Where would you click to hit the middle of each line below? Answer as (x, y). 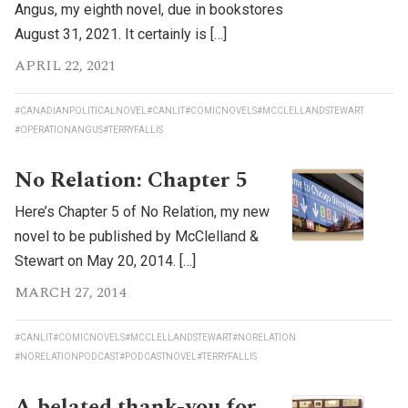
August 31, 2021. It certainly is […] (121, 34)
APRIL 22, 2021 (65, 65)
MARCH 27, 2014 (70, 292)
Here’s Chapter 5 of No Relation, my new (142, 211)
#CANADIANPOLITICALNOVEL (81, 110)
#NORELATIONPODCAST (67, 356)
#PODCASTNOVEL (158, 356)
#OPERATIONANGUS (59, 129)
